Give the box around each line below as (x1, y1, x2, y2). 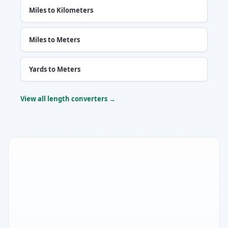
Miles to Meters (29, 35, 80, 44)
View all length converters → (20, 94, 116, 103)
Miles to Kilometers (29, 5, 93, 15)
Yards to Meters (29, 64, 80, 74)
